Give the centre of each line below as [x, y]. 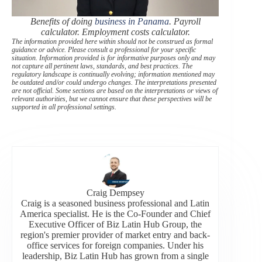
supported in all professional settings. [64, 107]
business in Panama [132, 22]
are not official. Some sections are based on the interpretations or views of [115, 91]
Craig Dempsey [115, 193]
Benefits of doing [62, 22]
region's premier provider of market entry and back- [116, 235]
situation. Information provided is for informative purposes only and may [113, 58]
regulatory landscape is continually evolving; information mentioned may [113, 75]
